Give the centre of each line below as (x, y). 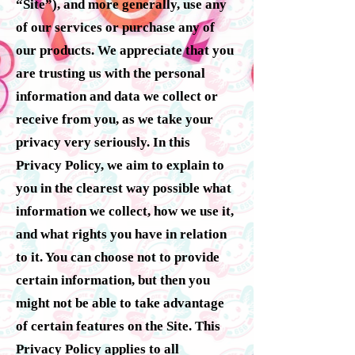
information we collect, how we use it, (125, 211)
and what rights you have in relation (121, 234)
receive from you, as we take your (115, 119)
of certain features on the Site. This (118, 326)
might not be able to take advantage (120, 303)
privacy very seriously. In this (103, 142)
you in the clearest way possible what (124, 188)
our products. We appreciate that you (125, 50)
